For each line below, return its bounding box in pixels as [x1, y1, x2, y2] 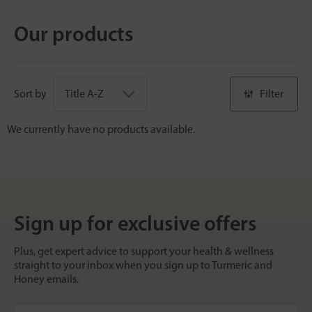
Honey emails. [14, 272, 79, 286]
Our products [14, 20, 134, 47]
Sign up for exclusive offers [14, 210, 257, 236]
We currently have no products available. [7, 122, 195, 136]
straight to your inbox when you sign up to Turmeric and [14, 258, 272, 272]
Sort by [14, 86, 47, 100]
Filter [260, 86, 283, 100]
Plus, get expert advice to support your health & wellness [14, 244, 274, 258]
